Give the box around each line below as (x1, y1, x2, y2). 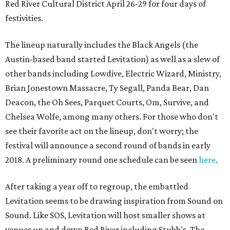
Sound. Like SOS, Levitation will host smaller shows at (5, 210, 205, 220)
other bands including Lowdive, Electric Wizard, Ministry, (5, 68, 221, 79)
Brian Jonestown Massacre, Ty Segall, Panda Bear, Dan (5, 83, 209, 93)
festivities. (5, 13, 43, 23)
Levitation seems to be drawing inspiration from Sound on (5, 196, 223, 206)
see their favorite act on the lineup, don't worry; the (5, 126, 198, 136)
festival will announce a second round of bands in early (5, 140, 210, 150)
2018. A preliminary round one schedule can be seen (5, 155, 199, 165)
